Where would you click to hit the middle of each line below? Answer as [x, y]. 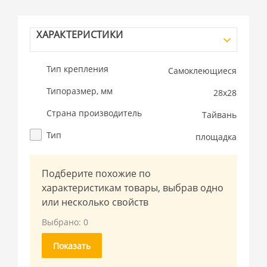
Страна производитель [94, 113]
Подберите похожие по [97, 173]
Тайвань [220, 115]
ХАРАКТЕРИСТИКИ [80, 35]
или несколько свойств [95, 202]
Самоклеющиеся [203, 71]
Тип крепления [78, 69]
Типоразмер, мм [80, 91]
